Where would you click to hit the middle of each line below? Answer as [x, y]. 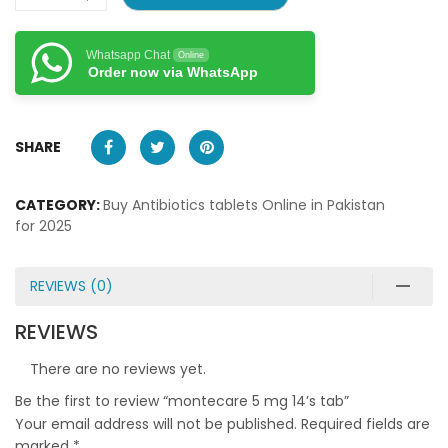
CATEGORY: [59, 204]
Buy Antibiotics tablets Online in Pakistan [244, 204]
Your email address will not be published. [156, 423]
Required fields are [365, 423]
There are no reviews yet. [118, 368]
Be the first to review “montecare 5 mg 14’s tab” [182, 400]
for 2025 [43, 225]
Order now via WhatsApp [173, 71]
